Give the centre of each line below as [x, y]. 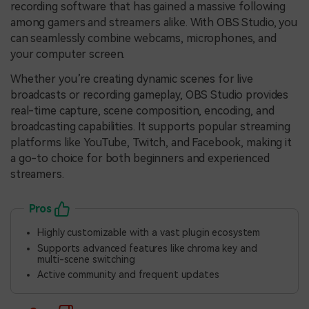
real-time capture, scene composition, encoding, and [142, 110]
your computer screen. [68, 54]
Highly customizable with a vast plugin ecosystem [149, 233]
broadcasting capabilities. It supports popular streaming [150, 126]
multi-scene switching [86, 259]
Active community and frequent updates [128, 274]
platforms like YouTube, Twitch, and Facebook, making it [151, 142]
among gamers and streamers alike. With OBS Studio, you [154, 22]
